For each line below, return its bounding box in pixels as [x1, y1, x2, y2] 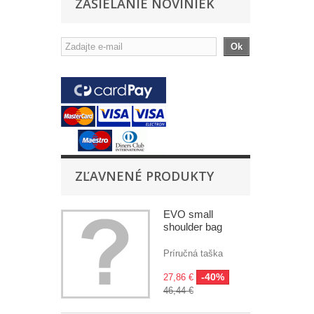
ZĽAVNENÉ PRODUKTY [75, 168, 214, 185]
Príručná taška [163, 248, 223, 259]
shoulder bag [163, 221, 222, 233]
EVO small [163, 208, 213, 221]
